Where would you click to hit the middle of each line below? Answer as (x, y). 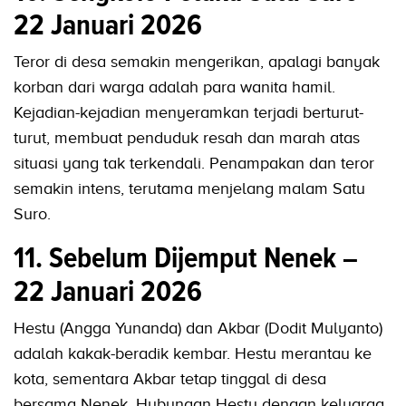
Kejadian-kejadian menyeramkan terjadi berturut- (188, 113)
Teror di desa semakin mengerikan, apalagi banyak (197, 62)
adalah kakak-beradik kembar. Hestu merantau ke (193, 354)
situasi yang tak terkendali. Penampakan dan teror (194, 164)
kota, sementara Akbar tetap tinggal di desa (170, 379)
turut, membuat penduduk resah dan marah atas (187, 138)
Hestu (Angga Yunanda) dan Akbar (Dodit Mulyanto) (198, 329)
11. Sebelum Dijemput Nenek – (186, 258)
